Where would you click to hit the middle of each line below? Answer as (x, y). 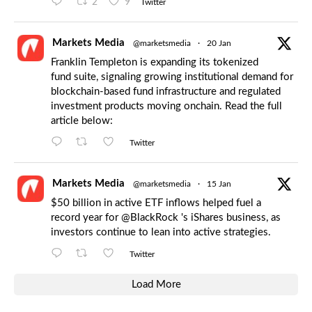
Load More (156, 285)
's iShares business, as (229, 218)
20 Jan (219, 44)
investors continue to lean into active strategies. (161, 233)
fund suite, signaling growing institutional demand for (172, 77)
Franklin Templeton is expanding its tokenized (155, 63)
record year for (86, 218)
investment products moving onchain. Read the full (166, 107)
